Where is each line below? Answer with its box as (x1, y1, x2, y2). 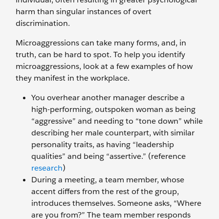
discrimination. (16, 18, 70, 28)
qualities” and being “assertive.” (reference (31, 151, 186, 161)
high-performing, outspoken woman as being (31, 104, 196, 114)
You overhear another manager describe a (31, 92, 185, 103)
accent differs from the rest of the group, (31, 186, 179, 197)
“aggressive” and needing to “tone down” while (31, 116, 203, 126)
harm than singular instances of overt (16, 6, 152, 17)
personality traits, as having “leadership (31, 139, 174, 150)
